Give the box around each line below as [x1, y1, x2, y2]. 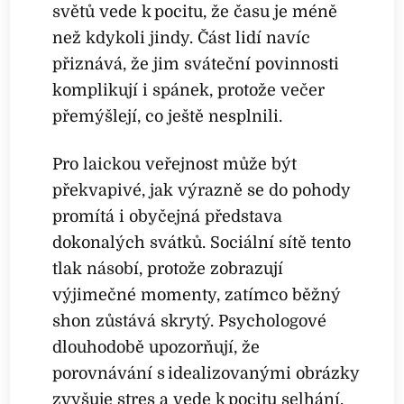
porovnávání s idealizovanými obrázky [52, 363, 360, 382]
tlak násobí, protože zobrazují [52, 259, 284, 278]
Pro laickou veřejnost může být [52, 154, 298, 173]
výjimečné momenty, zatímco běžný [52, 285, 341, 304]
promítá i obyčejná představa [52, 207, 283, 225]
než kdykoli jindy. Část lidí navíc [52, 29, 311, 48]
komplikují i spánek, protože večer [52, 81, 326, 100]
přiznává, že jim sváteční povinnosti [52, 55, 340, 74]
